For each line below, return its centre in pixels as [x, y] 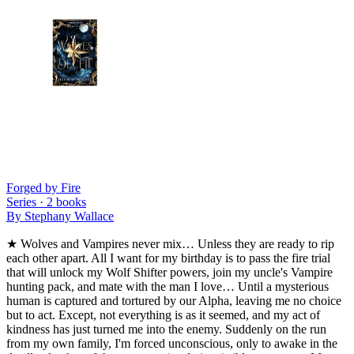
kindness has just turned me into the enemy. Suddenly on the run [166, 329]
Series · [26, 201]
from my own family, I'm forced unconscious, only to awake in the [172, 343]
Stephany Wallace [69, 216]
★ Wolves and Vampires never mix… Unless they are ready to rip [170, 243]
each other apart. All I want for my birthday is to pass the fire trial [168, 258]
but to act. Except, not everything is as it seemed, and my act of [163, 314]
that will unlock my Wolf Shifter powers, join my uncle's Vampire [169, 272]
